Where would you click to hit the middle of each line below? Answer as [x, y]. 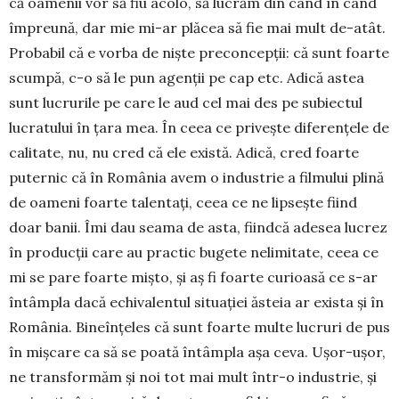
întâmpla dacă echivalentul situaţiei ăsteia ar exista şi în [196, 302]
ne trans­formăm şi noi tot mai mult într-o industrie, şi [193, 377]
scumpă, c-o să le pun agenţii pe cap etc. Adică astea [187, 77]
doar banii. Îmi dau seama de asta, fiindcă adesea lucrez [198, 227]
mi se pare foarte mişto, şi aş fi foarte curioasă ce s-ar [193, 277]
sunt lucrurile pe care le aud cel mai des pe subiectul [186, 102]
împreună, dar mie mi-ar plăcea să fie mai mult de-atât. [197, 28]
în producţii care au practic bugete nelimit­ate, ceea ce [194, 252]
